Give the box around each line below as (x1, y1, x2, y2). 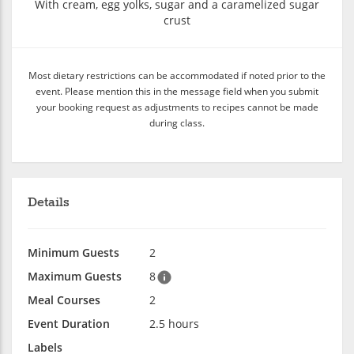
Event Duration (28, 316, 110, 331)
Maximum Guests (28, 269, 122, 284)
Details (28, 194, 70, 211)
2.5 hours (149, 316, 199, 331)
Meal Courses (28, 292, 100, 307)
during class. (149, 116, 205, 129)
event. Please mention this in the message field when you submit (36, 85, 318, 97)
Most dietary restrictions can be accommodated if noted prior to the (28, 69, 326, 81)
